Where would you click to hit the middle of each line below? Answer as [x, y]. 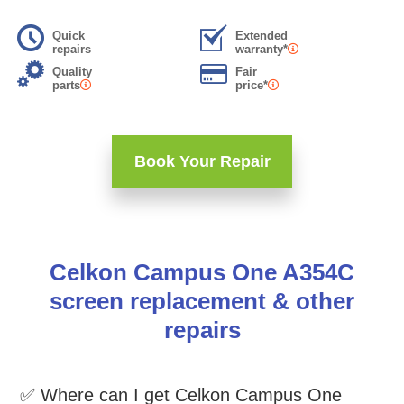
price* [251, 85]
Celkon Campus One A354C [202, 272]
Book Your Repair [202, 161]
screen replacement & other [202, 301]
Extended [261, 36]
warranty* [261, 49]
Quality [72, 72]
